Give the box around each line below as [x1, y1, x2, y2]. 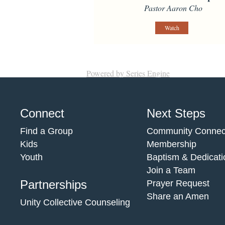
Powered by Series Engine [86, 68, 170, 79]
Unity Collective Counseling [20, 197, 130, 208]
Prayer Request [146, 178, 209, 189]
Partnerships [20, 178, 87, 192]
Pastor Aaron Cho [144, 3, 202, 14]
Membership [146, 139, 196, 150]
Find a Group [20, 126, 73, 137]
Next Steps [146, 106, 205, 121]
